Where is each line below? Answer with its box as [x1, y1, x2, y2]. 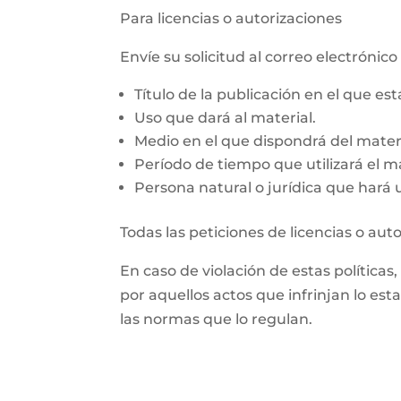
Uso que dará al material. [134, 109, 317, 127]
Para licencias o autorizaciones [120, 10, 343, 28]
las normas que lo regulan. [120, 311, 313, 328]
